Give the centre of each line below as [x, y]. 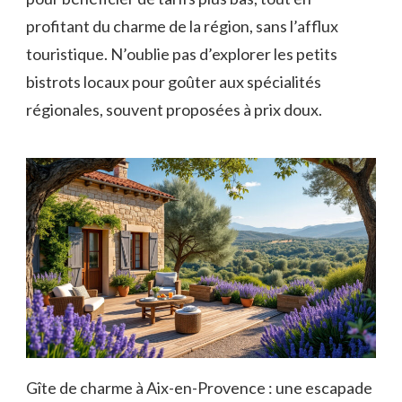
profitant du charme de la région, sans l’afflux [182, 26]
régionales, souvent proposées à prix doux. [174, 109]
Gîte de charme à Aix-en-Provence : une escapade [199, 387]
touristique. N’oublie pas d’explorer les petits [182, 53]
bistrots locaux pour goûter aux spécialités [174, 81]
